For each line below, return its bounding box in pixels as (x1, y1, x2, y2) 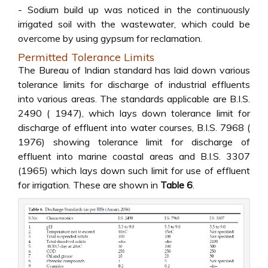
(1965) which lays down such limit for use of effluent (18, 164, 250, 176)
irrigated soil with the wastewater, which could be (18, 17, 250, 30)
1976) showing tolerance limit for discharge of (18, 135, 250, 148)
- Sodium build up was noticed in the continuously (18, 3, 250, 16)
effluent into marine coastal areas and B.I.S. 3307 (18, 150, 250, 162)
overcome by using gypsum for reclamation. (18, 32, 202, 44)
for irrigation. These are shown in (18, 178, 160, 191)
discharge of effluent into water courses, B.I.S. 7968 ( (18, 121, 250, 133)
